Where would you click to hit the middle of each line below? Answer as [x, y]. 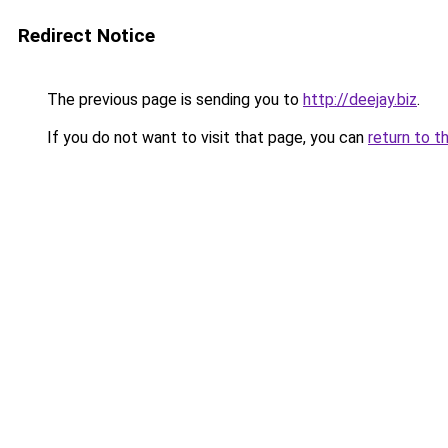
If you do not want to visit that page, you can [205, 137]
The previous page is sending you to [173, 99]
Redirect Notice [86, 35]
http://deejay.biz [360, 99]
